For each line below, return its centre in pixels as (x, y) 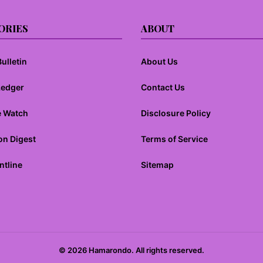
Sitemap (157, 165)
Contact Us (163, 87)
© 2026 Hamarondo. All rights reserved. (131, 250)
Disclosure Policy (176, 113)
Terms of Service (174, 139)
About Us (159, 61)
